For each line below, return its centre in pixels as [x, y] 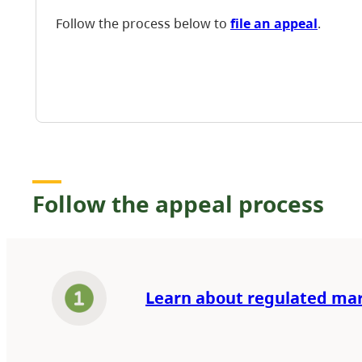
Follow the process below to [143, 23]
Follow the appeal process [178, 204]
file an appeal [274, 23]
